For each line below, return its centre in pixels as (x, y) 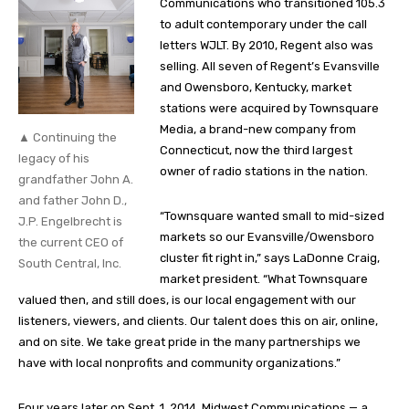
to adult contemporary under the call (264, 24)
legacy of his (54, 159)
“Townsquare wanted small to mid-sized (273, 215)
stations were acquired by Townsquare (270, 108)
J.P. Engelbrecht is (70, 222)
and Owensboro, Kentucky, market (256, 87)
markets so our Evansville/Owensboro (267, 236)
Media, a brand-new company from (258, 129)
